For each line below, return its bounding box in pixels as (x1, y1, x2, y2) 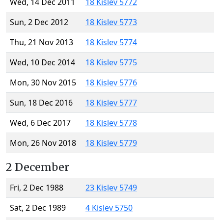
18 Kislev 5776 (85, 77, 137, 88)
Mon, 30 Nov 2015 (10, 77, 76, 88)
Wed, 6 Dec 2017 (10, 117, 71, 129)
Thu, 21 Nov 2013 (10, 37, 73, 48)
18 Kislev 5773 (85, 17, 137, 28)
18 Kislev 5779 (85, 137, 137, 149)
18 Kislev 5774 (85, 37, 137, 48)
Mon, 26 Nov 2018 (10, 137, 76, 149)
